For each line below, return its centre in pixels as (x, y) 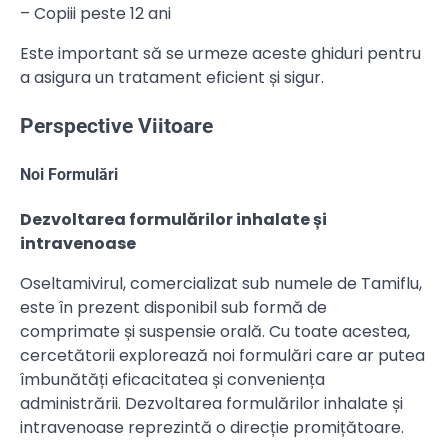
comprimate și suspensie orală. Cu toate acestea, (215, 332)
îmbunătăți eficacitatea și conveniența (172, 380)
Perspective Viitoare (116, 125)
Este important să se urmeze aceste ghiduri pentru (220, 54)
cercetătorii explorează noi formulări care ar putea (222, 356)
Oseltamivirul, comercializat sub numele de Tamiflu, (221, 284)
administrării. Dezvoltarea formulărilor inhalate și (211, 404)
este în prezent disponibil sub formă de (173, 308)
